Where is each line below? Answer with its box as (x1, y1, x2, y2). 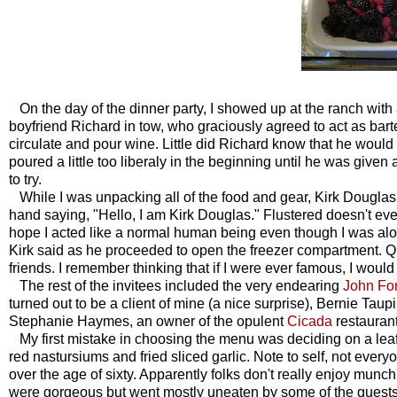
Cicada (287, 313, 336, 329)
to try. (9, 171, 42, 187)
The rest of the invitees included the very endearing (9, 277, 343, 293)
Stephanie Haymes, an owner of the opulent (9, 313, 287, 329)
